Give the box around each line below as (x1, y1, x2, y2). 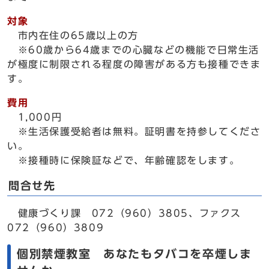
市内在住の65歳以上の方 (17, 31, 139, 40)
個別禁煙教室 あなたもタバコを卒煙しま (17, 248, 252, 259)
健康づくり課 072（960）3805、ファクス (7, 208, 241, 218)
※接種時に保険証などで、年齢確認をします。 (7, 156, 240, 165)
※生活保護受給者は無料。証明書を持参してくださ (7, 127, 261, 136)
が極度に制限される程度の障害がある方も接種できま (7, 59, 261, 69)
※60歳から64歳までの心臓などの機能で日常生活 (7, 45, 259, 55)
